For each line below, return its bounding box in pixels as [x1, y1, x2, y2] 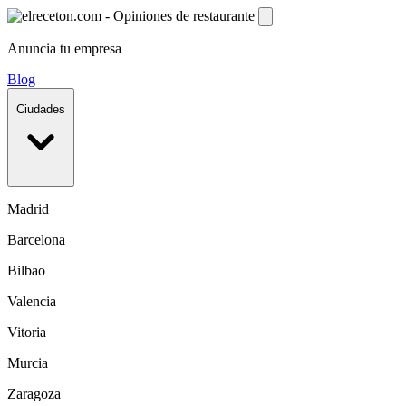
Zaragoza [7, 385, 61, 401]
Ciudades [16, 102, 65, 117]
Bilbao [7, 262, 45, 278]
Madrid [7, 200, 49, 217]
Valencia [7, 293, 56, 309]
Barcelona [7, 231, 65, 247]
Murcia [7, 354, 48, 371]
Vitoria [7, 324, 46, 340]
